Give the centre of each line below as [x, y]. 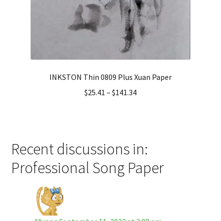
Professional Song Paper [87, 168]
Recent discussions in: [79, 149]
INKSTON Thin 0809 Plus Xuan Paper [110, 77]
